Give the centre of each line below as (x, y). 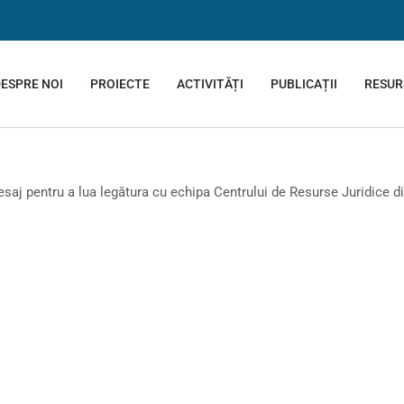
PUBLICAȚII (303, 83)
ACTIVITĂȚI (210, 83)
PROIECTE (119, 83)
